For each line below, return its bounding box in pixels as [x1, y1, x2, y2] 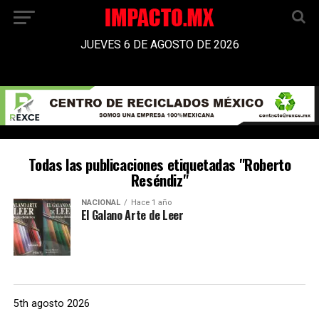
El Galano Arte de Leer [80, 206, 184, 224]
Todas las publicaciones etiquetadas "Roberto [28, 153, 291, 176]
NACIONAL [80, 198, 120, 208]
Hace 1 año [130, 198, 172, 208]
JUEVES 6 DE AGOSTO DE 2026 [80, 38, 239, 51]
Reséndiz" [130, 169, 189, 192]
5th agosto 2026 [13, 298, 90, 310]
